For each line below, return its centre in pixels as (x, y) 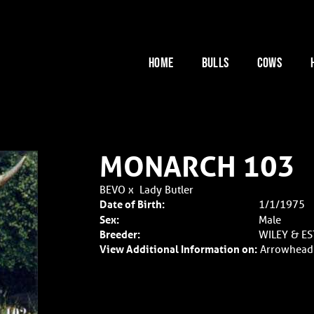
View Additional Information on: (178, 249)
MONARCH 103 (197, 166)
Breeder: (120, 234)
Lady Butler (166, 189)
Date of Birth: (132, 204)
